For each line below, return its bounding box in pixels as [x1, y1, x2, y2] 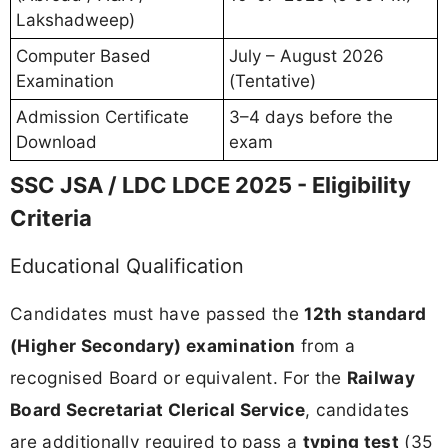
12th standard [304, 302, 427, 324]
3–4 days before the [229, 106, 393, 127]
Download [16, 131, 97, 152]
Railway [346, 366, 416, 388]
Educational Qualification [10, 253, 244, 278]
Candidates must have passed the [10, 302, 305, 324]
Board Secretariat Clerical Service [10, 398, 305, 420]
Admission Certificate [16, 106, 189, 127]
